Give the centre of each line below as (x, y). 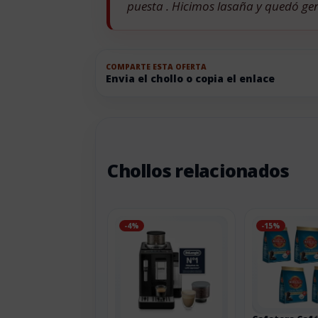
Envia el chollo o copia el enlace (191, 78)
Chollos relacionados (198, 171)
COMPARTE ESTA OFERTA (157, 66)
